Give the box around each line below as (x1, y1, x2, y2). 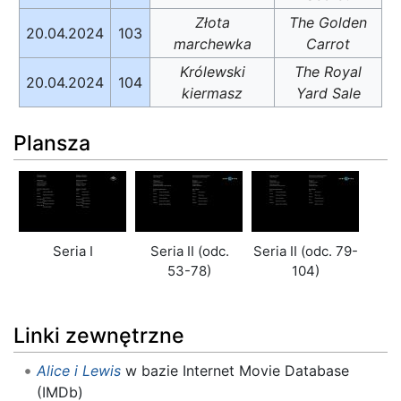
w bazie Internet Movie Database (120, 362, 349, 380)
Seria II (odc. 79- (253, 243, 358, 260)
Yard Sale (295, 83, 361, 102)
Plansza (13, 131, 90, 157)
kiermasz (182, 83, 243, 102)
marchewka (173, 34, 252, 53)
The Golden (289, 13, 367, 31)
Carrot (306, 34, 350, 53)
